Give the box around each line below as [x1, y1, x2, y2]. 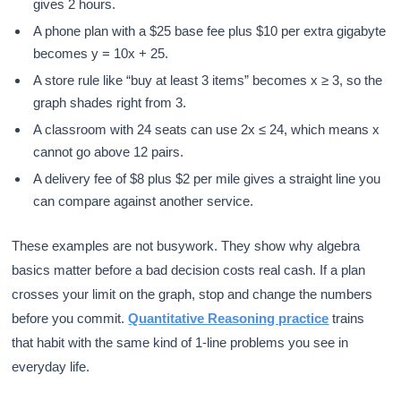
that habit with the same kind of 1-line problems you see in [12, 334, 349, 350]
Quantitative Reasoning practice [128, 310, 329, 326]
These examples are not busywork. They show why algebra [12, 237, 361, 253]
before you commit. [12, 310, 129, 326]
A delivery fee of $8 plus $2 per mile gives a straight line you [33, 170, 381, 186]
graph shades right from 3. [33, 94, 187, 110]
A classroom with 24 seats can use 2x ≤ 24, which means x [33, 121, 380, 137]
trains [328, 310, 365, 326]
